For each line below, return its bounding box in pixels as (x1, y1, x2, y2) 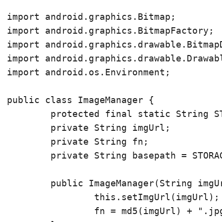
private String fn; (7, 136, 51, 147)
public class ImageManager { (7, 95, 154, 105)
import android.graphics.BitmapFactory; (7, 25, 214, 36)
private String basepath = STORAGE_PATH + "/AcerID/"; (7, 150, 51, 161)
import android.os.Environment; (7, 67, 170, 77)
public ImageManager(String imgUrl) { (7, 178, 51, 188)
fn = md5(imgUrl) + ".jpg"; (7, 206, 94, 216)
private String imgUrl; (7, 122, 51, 133)
